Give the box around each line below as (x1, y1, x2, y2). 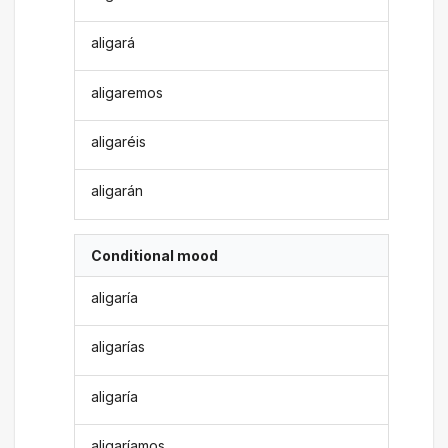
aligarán (91, 182, 144, 200)
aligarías (91, 338, 146, 356)
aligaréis (91, 132, 147, 150)
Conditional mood (91, 246, 219, 264)
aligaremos (91, 83, 164, 101)
